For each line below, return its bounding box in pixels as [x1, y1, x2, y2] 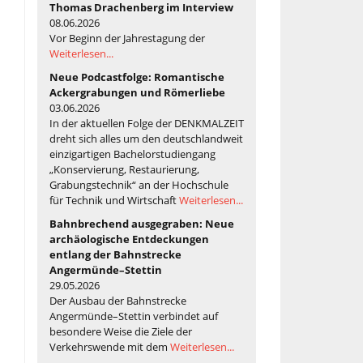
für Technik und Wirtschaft [49, 192, 179, 207]
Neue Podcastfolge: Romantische [49, 69, 224, 84]
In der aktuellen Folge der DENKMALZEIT [49, 115, 244, 130]
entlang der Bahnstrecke [49, 246, 181, 262]
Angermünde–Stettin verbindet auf [49, 308, 218, 323]
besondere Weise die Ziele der [49, 323, 192, 339]
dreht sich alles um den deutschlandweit [49, 130, 243, 146]
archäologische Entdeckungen [49, 231, 209, 246]
